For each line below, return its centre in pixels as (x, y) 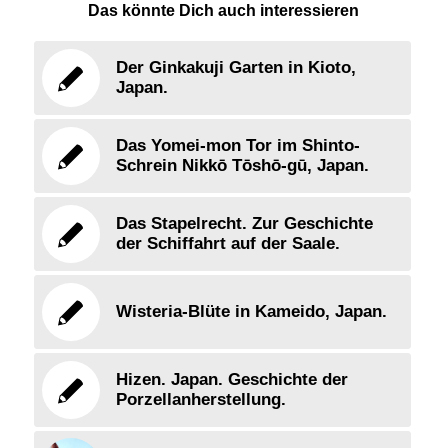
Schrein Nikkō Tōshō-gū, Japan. (242, 166)
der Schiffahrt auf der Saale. (227, 244)
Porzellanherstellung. (200, 400)
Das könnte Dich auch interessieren (224, 11)
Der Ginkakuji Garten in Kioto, (235, 68)
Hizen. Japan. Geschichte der (231, 380)
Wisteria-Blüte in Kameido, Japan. (251, 312)
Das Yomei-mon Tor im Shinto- (237, 146)
